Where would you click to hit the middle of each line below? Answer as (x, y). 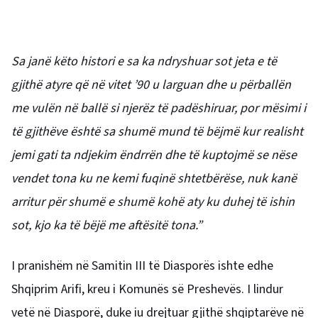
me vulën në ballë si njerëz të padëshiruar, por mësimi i (159, 108)
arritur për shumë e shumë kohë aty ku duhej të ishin (153, 202)
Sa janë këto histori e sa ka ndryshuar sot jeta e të (144, 61)
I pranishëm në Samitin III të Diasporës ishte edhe (142, 266)
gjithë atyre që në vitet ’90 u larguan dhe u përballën (151, 85)
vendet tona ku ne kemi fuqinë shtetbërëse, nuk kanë (154, 179)
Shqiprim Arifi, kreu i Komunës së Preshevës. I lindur (147, 289)
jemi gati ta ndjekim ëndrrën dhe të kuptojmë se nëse (154, 155)
